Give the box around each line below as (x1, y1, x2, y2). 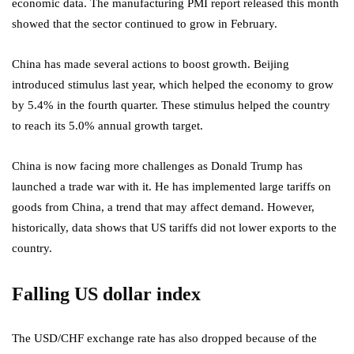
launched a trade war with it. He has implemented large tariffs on (12, 180, 331, 194)
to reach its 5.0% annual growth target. (12, 119, 203, 133)
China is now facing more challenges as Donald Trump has (12, 160, 303, 173)
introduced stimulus (12, 78, 109, 92)
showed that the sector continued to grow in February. (12, 17, 281, 31)
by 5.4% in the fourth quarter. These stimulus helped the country (12, 99, 330, 112)
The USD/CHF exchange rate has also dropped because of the (12, 332, 317, 345)
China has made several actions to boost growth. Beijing (12, 58, 289, 71)
